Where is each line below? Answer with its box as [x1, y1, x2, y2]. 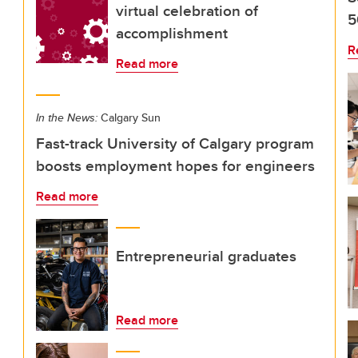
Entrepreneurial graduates [116, 245, 296, 267]
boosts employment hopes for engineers [36, 154, 315, 177]
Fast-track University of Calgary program [36, 132, 314, 154]
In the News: [36, 109, 97, 125]
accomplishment [116, 22, 228, 44]
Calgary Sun [97, 109, 161, 125]
